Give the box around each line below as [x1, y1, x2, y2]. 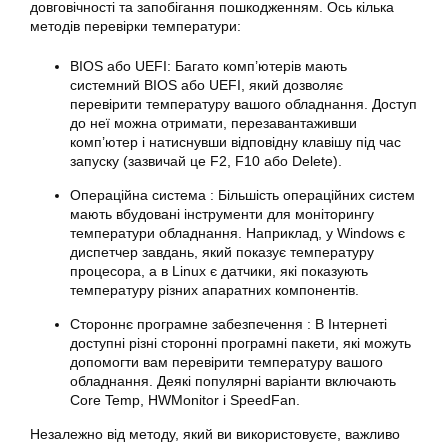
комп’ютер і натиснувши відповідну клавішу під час [70, 134, 401, 150]
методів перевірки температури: [30, 18, 241, 34]
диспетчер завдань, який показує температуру [70, 244, 374, 260]
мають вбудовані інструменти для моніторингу [70, 206, 374, 222]
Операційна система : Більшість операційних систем [70, 187, 415, 203]
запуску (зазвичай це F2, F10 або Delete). [70, 153, 342, 169]
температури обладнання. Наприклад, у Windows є [70, 225, 405, 241]
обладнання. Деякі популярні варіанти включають [70, 373, 396, 389]
